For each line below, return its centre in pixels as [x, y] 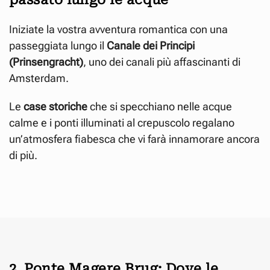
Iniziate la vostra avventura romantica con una [118, 29]
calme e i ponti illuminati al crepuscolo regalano [122, 122]
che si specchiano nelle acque [160, 106]
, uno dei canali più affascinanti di [162, 61]
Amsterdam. [39, 78]
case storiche [55, 106]
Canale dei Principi [151, 45]
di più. [23, 155]
